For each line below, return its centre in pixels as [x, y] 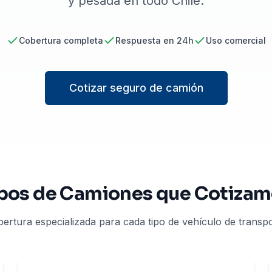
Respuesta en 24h [154, 40]
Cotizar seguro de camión [136, 88]
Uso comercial [236, 40]
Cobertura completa [61, 40]
